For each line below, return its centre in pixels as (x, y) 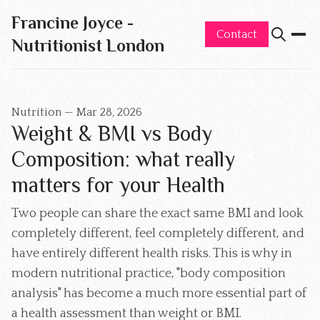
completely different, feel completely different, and (158, 234)
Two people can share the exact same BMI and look (157, 214)
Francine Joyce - (72, 22)
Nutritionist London (88, 45)
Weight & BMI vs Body (112, 134)
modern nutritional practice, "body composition (149, 274)
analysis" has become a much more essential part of (159, 294)
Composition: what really (123, 159)
